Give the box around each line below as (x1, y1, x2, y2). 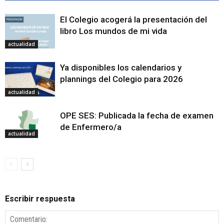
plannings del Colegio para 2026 (60, 74, 183, 84)
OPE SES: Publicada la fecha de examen (60, 110, 213, 121)
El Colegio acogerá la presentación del (60, 14, 207, 25)
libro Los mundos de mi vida (60, 26, 167, 36)
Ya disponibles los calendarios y (60, 62, 181, 73)
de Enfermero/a (60, 122, 121, 132)
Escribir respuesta (5, 194, 75, 204)
